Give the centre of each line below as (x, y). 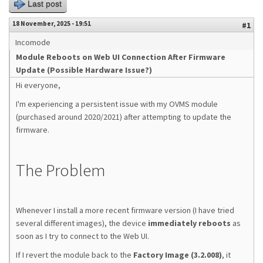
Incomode (33, 42)
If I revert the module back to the (75, 255)
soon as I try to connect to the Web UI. (82, 236)
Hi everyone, (38, 85)
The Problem (61, 170)
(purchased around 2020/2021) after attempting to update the (124, 117)
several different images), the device (82, 223)
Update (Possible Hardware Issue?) (84, 70)
